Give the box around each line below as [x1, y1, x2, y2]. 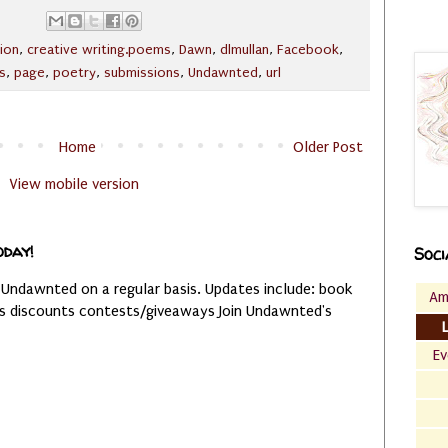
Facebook [277, 41, 339, 58]
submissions [104, 64, 180, 81]
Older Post [293, 137, 363, 156]
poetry [53, 64, 96, 81]
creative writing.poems [27, 41, 171, 58]
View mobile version [9, 174, 139, 193]
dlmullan [220, 41, 269, 58]
